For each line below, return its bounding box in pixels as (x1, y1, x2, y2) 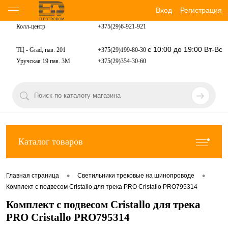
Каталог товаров (18, 136, 83, 147)
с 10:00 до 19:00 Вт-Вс (148, 45, 222, 54)
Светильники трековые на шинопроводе (77, 172, 194, 180)
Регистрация (180, 6, 222, 14)
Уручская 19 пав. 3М (16, 58, 70, 65)
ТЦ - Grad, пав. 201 (16, 46, 66, 54)
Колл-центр (16, 23, 45, 30)
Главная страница (6, 172, 59, 180)
